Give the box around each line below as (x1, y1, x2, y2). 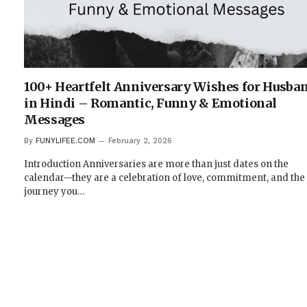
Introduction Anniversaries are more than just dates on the (24, 158, 288, 171)
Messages (24, 112, 86, 128)
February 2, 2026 (108, 136, 172, 146)
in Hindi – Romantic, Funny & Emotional (24, 95, 277, 112)
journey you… (24, 186, 84, 198)
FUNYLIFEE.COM (36, 136, 95, 146)
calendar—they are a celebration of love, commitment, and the (24, 172, 305, 184)
